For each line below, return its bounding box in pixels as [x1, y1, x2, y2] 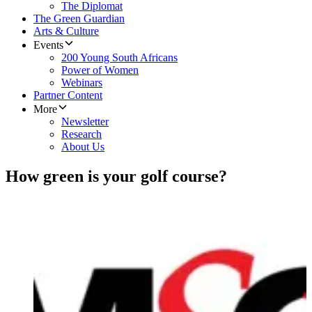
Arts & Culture [33, 25, 99, 38]
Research [61, 128, 102, 141]
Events [33, 39, 63, 52]
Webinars [61, 77, 102, 89]
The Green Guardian [33, 13, 125, 25]
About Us [61, 141, 104, 153]
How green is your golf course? [6, 167, 227, 186]
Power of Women [61, 64, 139, 77]
